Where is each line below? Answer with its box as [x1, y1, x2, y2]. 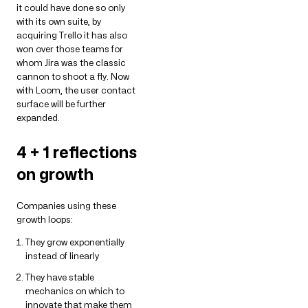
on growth [16, 165, 93, 184]
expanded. [16, 111, 60, 123]
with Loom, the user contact [16, 84, 135, 96]
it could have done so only [16, 1, 125, 13]
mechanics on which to [25, 285, 124, 296]
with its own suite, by [16, 15, 101, 27]
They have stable [25, 271, 94, 283]
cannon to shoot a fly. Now [16, 70, 129, 82]
